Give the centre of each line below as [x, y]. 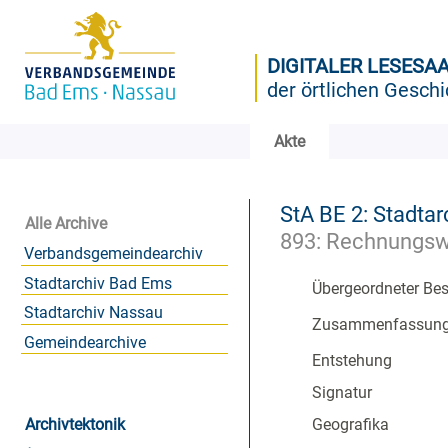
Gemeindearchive [84, 342]
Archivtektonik [75, 425]
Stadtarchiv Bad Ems [97, 283]
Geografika [350, 425]
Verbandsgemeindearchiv [113, 253]
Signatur [342, 393]
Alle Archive [66, 223]
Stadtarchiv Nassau [93, 313]
